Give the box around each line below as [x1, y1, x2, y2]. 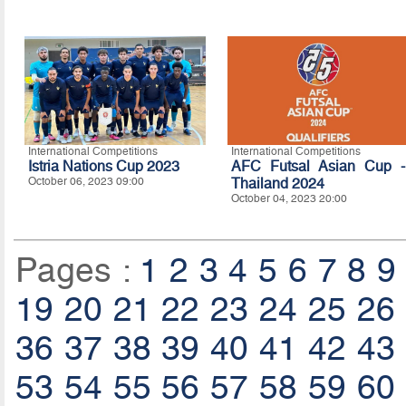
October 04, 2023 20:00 [230, 191, 347, 205]
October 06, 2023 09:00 [27, 174, 144, 188]
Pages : [14, 250, 140, 290]
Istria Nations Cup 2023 [27, 157, 179, 175]
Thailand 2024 [230, 174, 324, 192]
